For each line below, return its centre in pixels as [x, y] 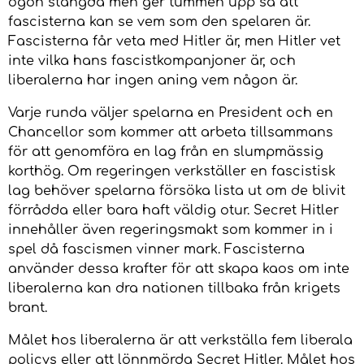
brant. [28, 308]
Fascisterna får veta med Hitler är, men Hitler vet [174, 42]
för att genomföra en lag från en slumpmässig [166, 152]
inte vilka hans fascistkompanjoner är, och [152, 61]
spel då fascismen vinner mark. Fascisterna [156, 250]
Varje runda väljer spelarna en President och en [171, 113]
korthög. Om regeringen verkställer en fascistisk [172, 172]
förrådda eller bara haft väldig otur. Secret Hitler [173, 211]
